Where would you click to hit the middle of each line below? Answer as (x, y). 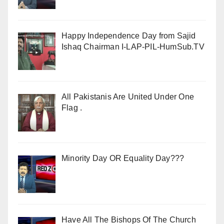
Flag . (72, 108)
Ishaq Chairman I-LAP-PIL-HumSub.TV (133, 46)
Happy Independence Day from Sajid (129, 35)
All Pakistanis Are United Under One (128, 97)
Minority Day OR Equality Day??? (123, 158)
